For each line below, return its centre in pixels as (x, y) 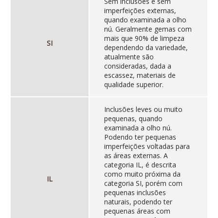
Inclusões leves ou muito (143, 109)
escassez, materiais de (140, 75)
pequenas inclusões (135, 193)
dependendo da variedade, (146, 48)
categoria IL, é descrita (140, 165)
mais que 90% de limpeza (144, 38)
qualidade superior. (134, 85)
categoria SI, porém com (143, 183)
